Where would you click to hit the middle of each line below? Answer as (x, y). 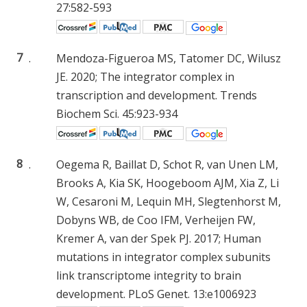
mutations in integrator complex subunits (163, 257)
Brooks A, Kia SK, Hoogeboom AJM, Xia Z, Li (168, 183)
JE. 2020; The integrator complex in (145, 76)
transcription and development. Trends (157, 95)
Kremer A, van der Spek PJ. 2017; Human (159, 238)
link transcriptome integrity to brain (149, 275)
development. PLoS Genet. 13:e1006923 (156, 294)
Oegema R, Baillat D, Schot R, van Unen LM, (167, 164)
